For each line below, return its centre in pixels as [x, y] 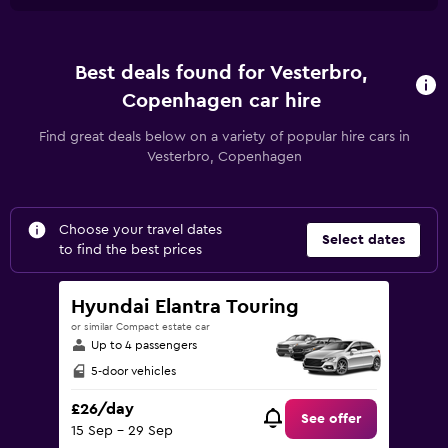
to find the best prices [130, 250]
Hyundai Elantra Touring [185, 307]
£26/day [102, 409]
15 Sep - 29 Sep [122, 431]
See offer [331, 419]
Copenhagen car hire [221, 101]
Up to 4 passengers [144, 345]
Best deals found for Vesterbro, [221, 73]
